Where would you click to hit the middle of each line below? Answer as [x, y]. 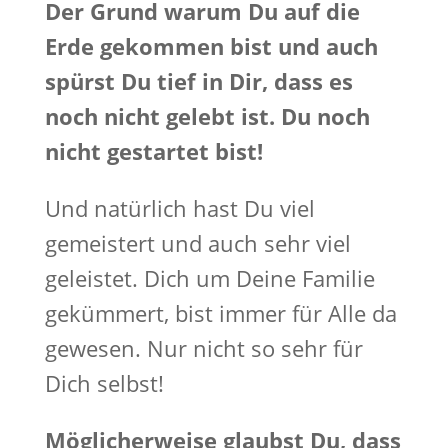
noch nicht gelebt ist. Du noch [207, 116]
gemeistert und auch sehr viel [197, 243]
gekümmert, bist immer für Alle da [220, 313]
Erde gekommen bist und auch [211, 46]
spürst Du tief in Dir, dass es [198, 81]
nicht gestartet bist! [153, 151]
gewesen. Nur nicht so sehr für [203, 348]
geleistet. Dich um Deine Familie [209, 278]
